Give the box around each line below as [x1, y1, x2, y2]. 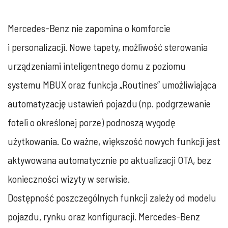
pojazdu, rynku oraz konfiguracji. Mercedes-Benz [8, 210, 200, 222]
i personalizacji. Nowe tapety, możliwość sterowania [8, 41, 208, 53]
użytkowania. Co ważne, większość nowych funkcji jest [8, 135, 220, 147]
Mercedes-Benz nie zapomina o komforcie [8, 22, 170, 34]
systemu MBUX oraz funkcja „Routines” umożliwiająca [8, 78, 216, 91]
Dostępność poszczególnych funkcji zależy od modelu [8, 191, 216, 204]
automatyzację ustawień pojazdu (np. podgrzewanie [8, 97, 211, 109]
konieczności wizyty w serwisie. [8, 173, 130, 185]
